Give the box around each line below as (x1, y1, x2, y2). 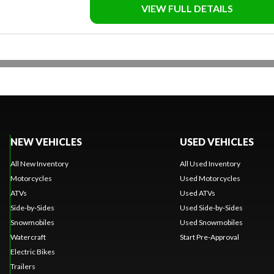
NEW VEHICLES (10, 136, 82, 148)
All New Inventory (10, 159, 68, 169)
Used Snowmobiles (179, 218, 243, 228)
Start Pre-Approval (179, 232, 239, 242)
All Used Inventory (179, 159, 240, 169)
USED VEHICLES (179, 136, 254, 148)
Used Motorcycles (179, 174, 240, 183)
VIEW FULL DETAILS (141, 2, 233, 15)
